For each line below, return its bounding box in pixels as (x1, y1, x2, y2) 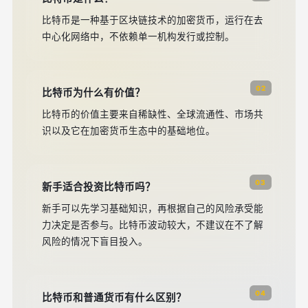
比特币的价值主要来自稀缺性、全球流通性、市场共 (42, 109, 263, 120)
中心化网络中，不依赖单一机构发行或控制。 (42, 31, 234, 42)
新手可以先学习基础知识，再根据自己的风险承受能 (42, 203, 263, 214)
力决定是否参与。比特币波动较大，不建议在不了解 (42, 219, 263, 230)
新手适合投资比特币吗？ (42, 181, 155, 193)
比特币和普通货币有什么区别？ (42, 291, 186, 304)
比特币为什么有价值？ (42, 87, 145, 99)
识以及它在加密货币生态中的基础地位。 (42, 125, 215, 136)
